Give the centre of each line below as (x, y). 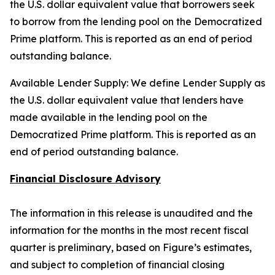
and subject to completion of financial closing (117, 265)
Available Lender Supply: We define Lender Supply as (137, 83)
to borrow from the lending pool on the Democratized (136, 21)
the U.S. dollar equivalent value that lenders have (127, 100)
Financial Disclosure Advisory (85, 179)
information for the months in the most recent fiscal (129, 230)
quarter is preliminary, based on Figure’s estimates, (131, 247)
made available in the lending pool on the (109, 117)
